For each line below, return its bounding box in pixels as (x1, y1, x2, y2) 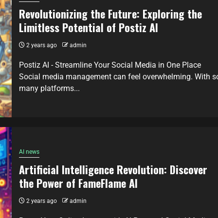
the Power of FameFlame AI (19, 175, 138, 191)
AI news (19, 148, 39, 155)
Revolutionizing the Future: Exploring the (19, 5, 202, 21)
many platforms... (19, 83, 80, 93)
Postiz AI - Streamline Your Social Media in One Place (19, 60, 201, 70)
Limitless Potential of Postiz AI (19, 19, 158, 35)
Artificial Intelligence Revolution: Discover (19, 161, 207, 177)
